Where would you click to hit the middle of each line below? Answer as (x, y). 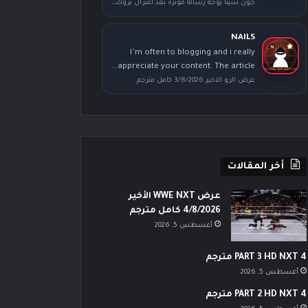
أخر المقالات (255, 167)
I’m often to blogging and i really (192, 53)
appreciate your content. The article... (186, 67)
